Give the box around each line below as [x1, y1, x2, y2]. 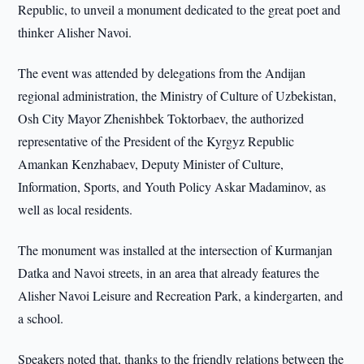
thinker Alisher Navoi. [18, 24, 132, 41]
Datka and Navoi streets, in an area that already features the [18, 264, 320, 281]
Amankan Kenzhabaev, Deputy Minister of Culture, [18, 155, 284, 172]
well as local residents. [18, 201, 133, 218]
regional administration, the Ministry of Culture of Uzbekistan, [18, 87, 337, 104]
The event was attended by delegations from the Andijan [18, 64, 306, 81]
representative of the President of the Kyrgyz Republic [18, 132, 295, 149]
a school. [18, 310, 64, 327]
